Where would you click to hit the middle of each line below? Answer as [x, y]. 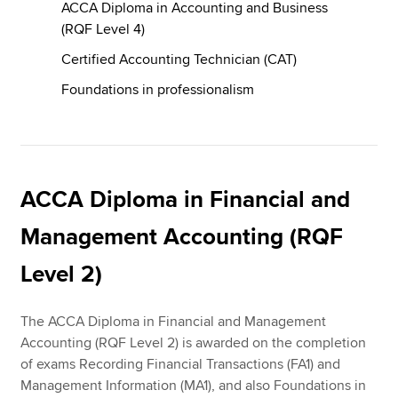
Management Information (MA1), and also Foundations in [194, 386]
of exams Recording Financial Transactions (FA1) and [181, 364]
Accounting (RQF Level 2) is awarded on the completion [194, 343]
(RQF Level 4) [103, 29]
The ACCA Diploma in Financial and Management [174, 322]
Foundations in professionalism [158, 90]
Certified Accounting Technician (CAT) [179, 60]
